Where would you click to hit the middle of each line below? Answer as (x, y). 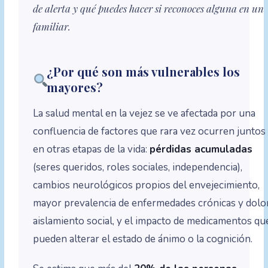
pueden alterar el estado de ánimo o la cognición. (143, 239)
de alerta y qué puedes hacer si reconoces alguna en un (149, 9)
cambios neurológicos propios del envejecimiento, (147, 185)
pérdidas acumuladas (201, 150)
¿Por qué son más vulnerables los (144, 72)
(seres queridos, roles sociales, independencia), (138, 167)
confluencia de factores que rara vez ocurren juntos (150, 132)
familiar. (52, 27)
